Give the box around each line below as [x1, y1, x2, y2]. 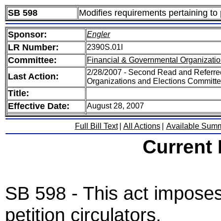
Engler [87, 30, 110, 38]
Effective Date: [8, 101, 70, 111]
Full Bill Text [74, 122, 118, 130]
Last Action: [8, 72, 59, 81]
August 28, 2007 [87, 102, 144, 110]
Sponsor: [8, 30, 47, 39]
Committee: [8, 55, 57, 65]
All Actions [123, 122, 160, 130]
